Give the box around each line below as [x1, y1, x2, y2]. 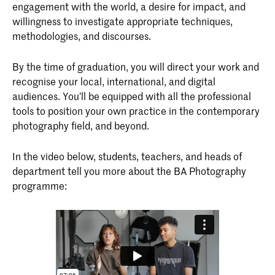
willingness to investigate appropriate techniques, [12, 14, 233, 28]
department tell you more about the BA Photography [12, 164, 246, 178]
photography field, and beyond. [12, 118, 149, 132]
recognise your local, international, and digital [12, 74, 215, 88]
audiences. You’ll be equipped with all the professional [12, 88, 251, 103]
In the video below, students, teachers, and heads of [12, 149, 242, 163]
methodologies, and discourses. [12, 28, 151, 42]
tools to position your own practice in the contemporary [12, 103, 260, 117]
